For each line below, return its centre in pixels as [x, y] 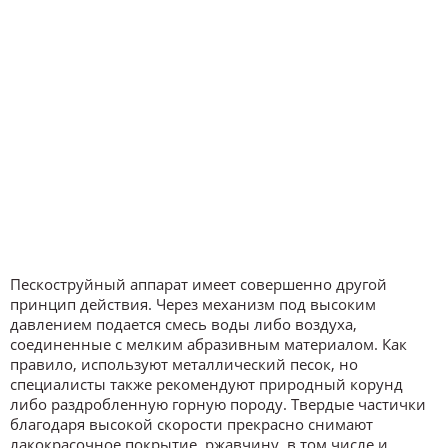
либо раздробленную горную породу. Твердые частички [218, 403]
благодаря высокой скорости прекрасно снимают [191, 423]
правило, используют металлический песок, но [184, 363]
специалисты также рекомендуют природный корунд [206, 383]
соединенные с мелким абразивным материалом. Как [208, 343]
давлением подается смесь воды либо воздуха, [183, 323]
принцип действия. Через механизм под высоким [193, 303]
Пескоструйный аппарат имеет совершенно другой [198, 283]
